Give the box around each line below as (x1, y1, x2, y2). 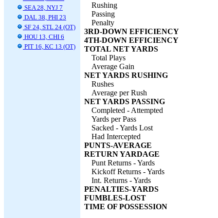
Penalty (91, 18, 114, 27)
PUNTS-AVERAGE (84, 141, 152, 149)
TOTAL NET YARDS (84, 45, 158, 53)
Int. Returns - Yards (91, 176, 151, 184)
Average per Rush (91, 89, 147, 97)
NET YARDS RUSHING (84, 71, 168, 79)
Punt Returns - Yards (91, 159, 155, 167)
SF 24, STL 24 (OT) (23, 23, 75, 31)
